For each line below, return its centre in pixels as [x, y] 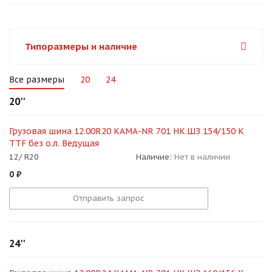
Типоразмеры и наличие [81, 46]
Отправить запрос [109, 199]
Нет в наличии [202, 157]
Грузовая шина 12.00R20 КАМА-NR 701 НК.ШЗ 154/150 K [127, 131]
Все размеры [37, 80]
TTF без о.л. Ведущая [54, 143]
